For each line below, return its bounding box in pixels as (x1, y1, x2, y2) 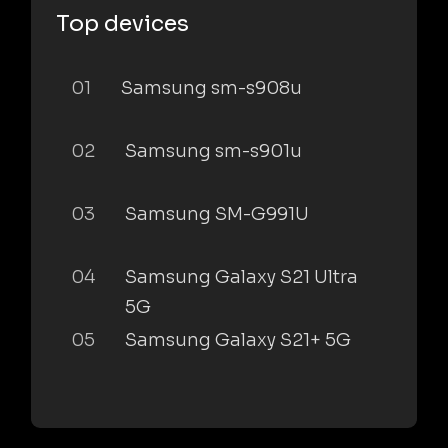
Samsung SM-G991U (125, 202, 309, 225)
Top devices (56, 9, 189, 37)
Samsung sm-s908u (121, 76, 302, 99)
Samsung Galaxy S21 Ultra (125, 265, 358, 288)
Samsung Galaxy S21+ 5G (125, 328, 351, 351)
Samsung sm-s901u (125, 139, 302, 162)
